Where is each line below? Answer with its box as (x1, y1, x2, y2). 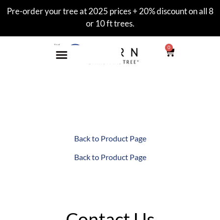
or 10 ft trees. (85, 18, 135, 28)
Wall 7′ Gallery (48, 101, 172, 125)
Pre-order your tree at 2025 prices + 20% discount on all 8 (6, 6, 214, 16)
